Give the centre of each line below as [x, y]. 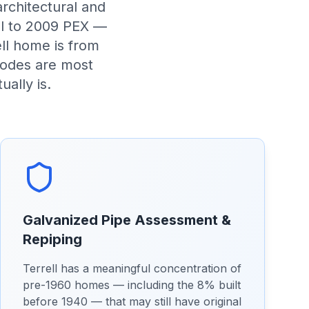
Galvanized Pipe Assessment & [127, 220]
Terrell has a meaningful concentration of [132, 268]
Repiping [52, 239]
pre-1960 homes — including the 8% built [132, 285]
